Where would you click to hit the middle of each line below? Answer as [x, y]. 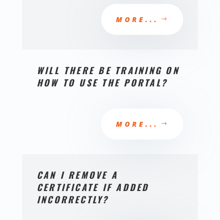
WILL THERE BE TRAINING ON [108, 70]
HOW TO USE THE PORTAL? [102, 82]
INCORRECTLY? [73, 199]
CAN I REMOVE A [77, 175]
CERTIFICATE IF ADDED [93, 187]
